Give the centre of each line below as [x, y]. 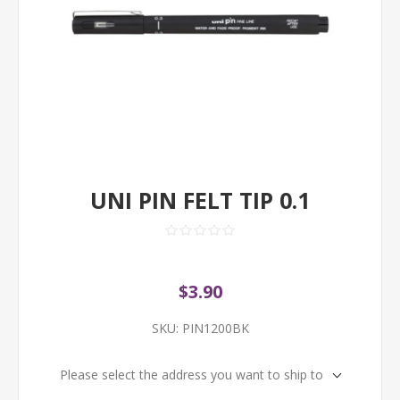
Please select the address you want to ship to [192, 375]
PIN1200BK [215, 328]
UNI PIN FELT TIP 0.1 [200, 200]
